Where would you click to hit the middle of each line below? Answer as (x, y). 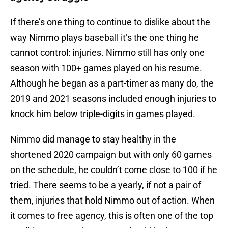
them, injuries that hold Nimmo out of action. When (112, 201)
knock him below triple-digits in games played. (103, 114)
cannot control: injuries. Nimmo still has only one (107, 53)
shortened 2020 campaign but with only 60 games (111, 155)
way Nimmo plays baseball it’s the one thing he (105, 38)
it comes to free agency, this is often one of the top (112, 216)
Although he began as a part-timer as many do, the (112, 83)
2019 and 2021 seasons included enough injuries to (113, 99)
